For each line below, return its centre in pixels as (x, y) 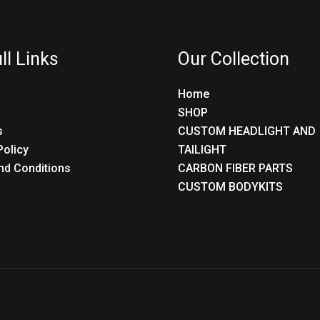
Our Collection (234, 59)
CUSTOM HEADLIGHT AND (247, 131)
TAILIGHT (202, 149)
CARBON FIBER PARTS (235, 168)
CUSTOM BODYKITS (230, 186)
